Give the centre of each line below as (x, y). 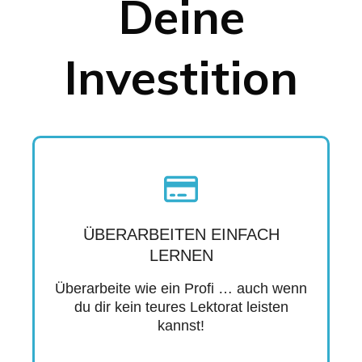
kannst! (181, 326)
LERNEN (181, 255)
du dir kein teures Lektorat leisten (181, 307)
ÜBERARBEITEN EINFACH (181, 234)
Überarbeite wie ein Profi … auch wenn (181, 288)
